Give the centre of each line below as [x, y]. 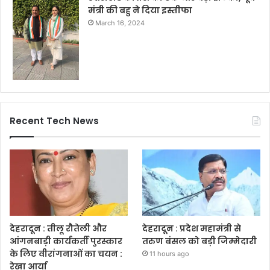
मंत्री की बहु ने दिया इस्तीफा [140, 11]
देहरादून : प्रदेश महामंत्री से [192, 228]
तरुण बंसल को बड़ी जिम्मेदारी [200, 241]
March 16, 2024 [120, 23]
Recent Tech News [54, 121]
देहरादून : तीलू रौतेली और [58, 228]
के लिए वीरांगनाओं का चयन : [66, 253]
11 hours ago [170, 253]
